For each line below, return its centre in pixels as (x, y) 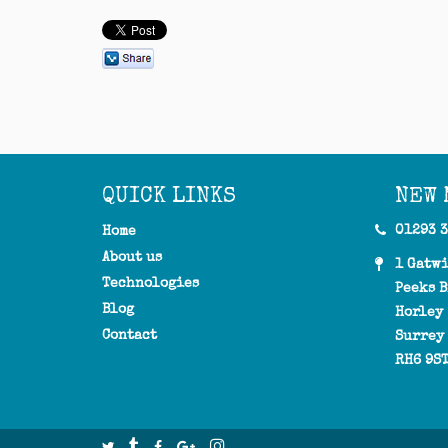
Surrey (419, 336)
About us (132, 257)
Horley (418, 312)
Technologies (150, 283)
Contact (129, 335)
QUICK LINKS (169, 195)
